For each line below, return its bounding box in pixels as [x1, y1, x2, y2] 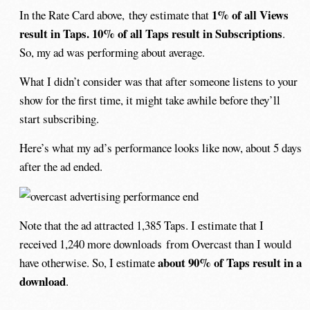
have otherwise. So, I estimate [19, 254, 158, 271]
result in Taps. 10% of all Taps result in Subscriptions [19, 25, 283, 42]
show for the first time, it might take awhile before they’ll [19, 92, 281, 109]
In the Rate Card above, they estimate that [19, 7, 212, 23]
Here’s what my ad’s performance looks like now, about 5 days [19, 140, 302, 156]
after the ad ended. [19, 158, 103, 175]
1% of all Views [212, 6, 289, 24]
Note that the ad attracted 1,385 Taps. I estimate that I [19, 217, 264, 233]
